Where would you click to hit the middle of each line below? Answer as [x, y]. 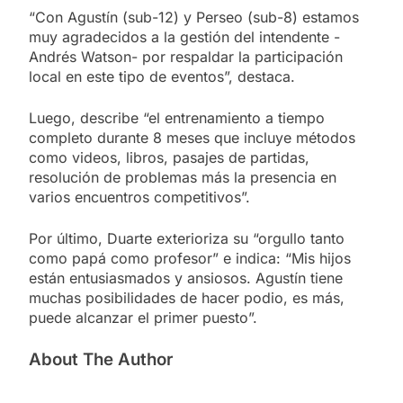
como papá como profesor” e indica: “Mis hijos [190, 258]
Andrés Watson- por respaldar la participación [186, 56]
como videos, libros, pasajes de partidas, [169, 157]
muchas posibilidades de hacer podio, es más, [187, 297]
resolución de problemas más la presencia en [183, 177]
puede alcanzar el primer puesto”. [143, 317]
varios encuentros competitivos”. [139, 197]
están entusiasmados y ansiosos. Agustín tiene [186, 278]
